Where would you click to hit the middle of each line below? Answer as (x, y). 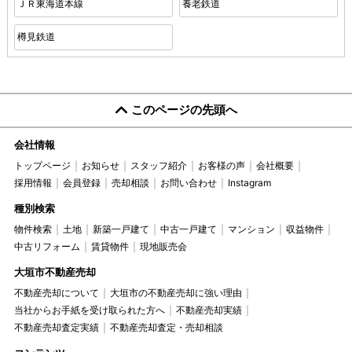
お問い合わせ (188, 182)
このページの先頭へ (184, 109)
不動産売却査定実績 (56, 327)
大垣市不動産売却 (55, 271)
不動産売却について (56, 292)
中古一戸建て (188, 229)
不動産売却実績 (209, 310)
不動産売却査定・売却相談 (166, 327)
